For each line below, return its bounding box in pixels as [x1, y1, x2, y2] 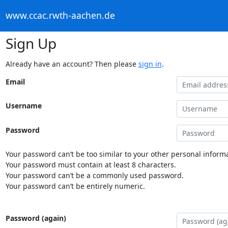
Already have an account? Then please [5, 59, 138, 69]
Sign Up [5, 33, 56, 53]
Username [5, 101, 42, 110]
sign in [138, 59, 162, 69]
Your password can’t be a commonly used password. [5, 170, 184, 180]
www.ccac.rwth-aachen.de [5, 9, 115, 22]
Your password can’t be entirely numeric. [5, 181, 145, 191]
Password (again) [5, 213, 66, 223]
